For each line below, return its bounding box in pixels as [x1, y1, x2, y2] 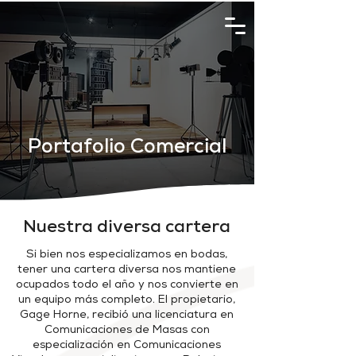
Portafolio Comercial [28, 138, 226, 158]
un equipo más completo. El [18, 295, 171, 306]
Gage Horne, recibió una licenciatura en [20, 310, 234, 321]
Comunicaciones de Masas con [44, 325, 210, 336]
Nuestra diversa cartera [23, 219, 230, 237]
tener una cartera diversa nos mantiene [17, 265, 236, 276]
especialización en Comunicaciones [33, 340, 221, 351]
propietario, [171, 295, 235, 306]
